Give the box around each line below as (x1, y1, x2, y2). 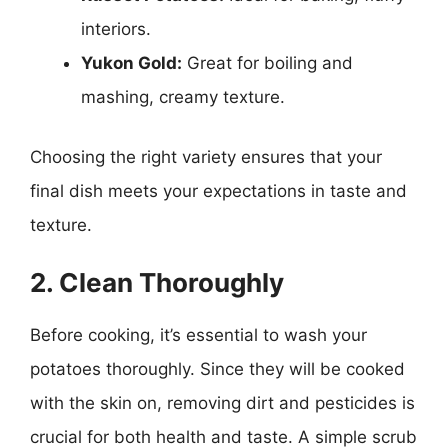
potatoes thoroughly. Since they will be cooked (30, 359, 405, 379)
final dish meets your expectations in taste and (30, 180, 407, 201)
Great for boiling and (182, 53, 353, 73)
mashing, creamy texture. (81, 87, 285, 107)
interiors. (81, 19, 151, 39)
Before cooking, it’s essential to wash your (30, 325, 367, 345)
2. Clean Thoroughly (30, 267, 284, 298)
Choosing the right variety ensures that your (30, 146, 382, 167)
